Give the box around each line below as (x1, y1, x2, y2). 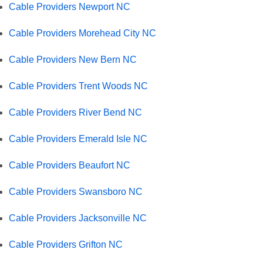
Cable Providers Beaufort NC (9, 160, 130, 170)
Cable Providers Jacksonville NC (9, 213, 147, 223)
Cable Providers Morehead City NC (9, 28, 156, 38)
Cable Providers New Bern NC (9, 54, 137, 65)
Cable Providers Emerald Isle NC (9, 133, 147, 144)
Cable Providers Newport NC (9, 1, 130, 12)
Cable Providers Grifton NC (9, 239, 123, 249)
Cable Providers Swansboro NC (9, 186, 143, 197)
